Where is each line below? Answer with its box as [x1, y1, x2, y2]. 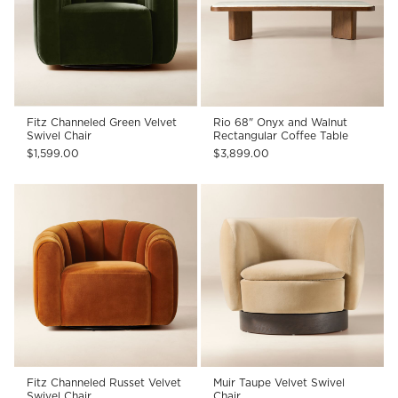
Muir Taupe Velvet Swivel [213, 376, 345, 390]
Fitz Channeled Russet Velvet [27, 376, 182, 390]
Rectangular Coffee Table [213, 129, 348, 143]
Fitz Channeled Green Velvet [27, 115, 178, 130]
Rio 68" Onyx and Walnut [213, 115, 347, 130]
